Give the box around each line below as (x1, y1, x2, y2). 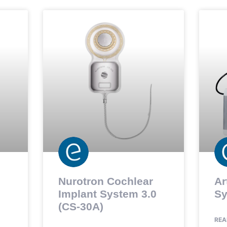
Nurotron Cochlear (58, 175, 153, 187)
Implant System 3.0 (58, 187, 157, 200)
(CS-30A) (58, 200, 103, 212)
